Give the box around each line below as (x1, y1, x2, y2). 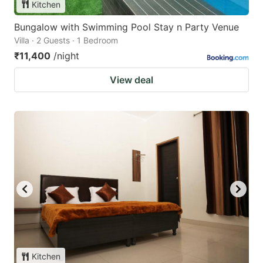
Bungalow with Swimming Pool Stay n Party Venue (14, 21, 239, 33)
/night (53, 49, 79, 62)
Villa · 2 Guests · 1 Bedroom (14, 35, 118, 45)
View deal (110, 73, 153, 86)
